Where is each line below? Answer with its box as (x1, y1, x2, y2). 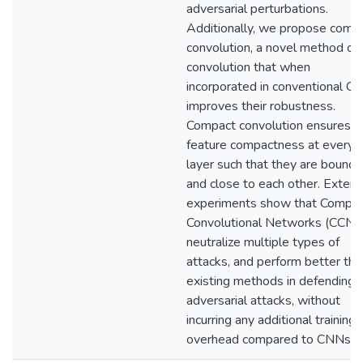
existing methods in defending (186, 272, 355, 290)
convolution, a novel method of (186, 39, 358, 57)
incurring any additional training (186, 311, 356, 329)
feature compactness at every (186, 136, 354, 154)
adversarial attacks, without (186, 292, 340, 310)
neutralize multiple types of (186, 233, 340, 251)
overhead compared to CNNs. (186, 331, 353, 348)
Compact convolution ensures (186, 117, 351, 135)
